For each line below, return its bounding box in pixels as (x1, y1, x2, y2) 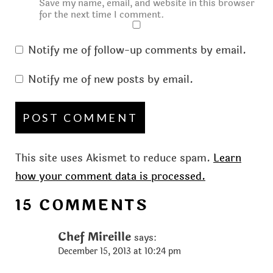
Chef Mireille (57, 227, 131, 246)
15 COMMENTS (15, 193, 149, 217)
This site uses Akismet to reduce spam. (15, 149, 213, 166)
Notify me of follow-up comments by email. (28, 42, 247, 59)
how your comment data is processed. (15, 168, 205, 185)
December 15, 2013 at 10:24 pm (57, 244, 181, 258)
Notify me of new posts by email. (28, 71, 194, 88)
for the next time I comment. (39, 7, 165, 22)
